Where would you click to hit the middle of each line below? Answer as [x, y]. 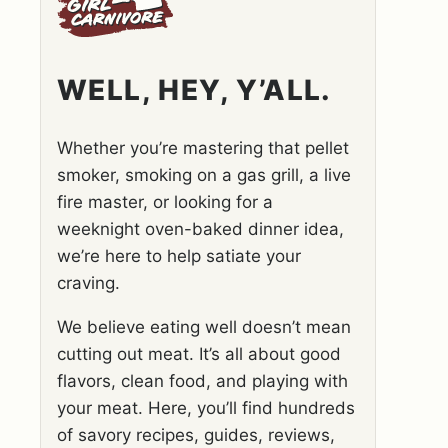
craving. [88, 283]
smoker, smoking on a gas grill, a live [204, 175]
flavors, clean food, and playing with [202, 381]
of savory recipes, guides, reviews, [196, 435]
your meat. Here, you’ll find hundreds [206, 408]
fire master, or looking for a [165, 202]
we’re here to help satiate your [179, 256]
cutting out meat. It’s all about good [199, 354]
